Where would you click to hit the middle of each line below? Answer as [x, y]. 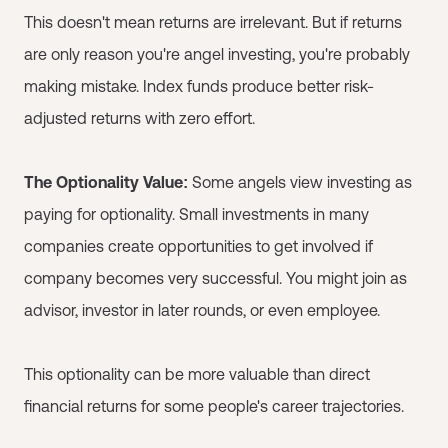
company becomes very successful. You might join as [215, 277]
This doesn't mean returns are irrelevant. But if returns [213, 21]
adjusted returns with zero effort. [139, 117]
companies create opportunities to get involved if [198, 245]
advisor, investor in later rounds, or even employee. [202, 309]
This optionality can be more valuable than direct [197, 373]
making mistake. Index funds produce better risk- [199, 85]
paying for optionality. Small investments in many [196, 213]
